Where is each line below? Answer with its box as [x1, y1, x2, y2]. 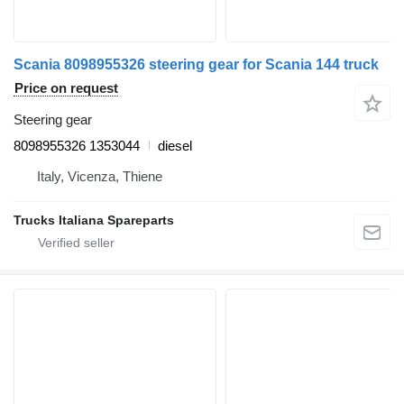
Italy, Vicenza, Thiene [37, 168, 162, 184]
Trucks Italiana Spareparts [14, 212, 174, 227]
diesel [158, 137, 192, 153]
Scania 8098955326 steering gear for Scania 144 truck [14, 56, 379, 72]
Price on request [14, 79, 118, 96]
